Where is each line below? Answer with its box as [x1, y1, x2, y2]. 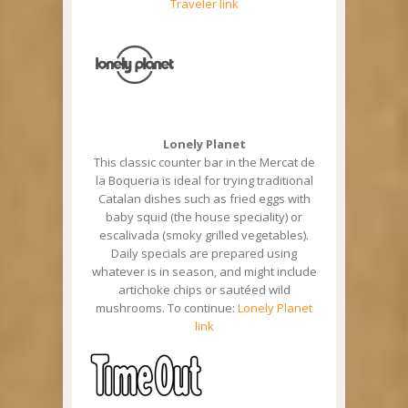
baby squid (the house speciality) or [106, 209, 302, 226]
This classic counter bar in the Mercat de [93, 154, 315, 171]
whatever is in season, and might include [91, 263, 317, 280]
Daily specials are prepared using [111, 245, 297, 262]
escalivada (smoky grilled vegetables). [99, 227, 309, 244]
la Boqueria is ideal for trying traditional [95, 172, 313, 189]
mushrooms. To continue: [96, 300, 238, 317]
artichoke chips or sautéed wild [117, 281, 291, 299]
